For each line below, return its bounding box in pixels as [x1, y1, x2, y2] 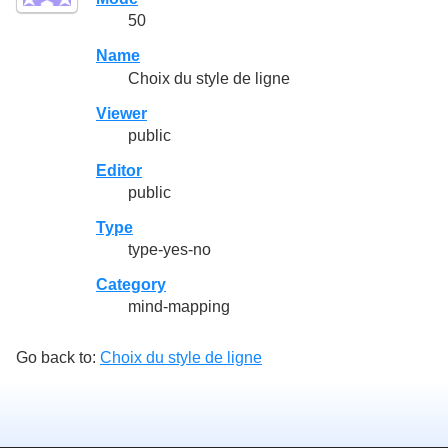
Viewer [96, 104, 147, 122]
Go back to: [16, 349, 100, 367]
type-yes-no [128, 241, 211, 259]
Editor [96, 161, 142, 179]
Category [96, 276, 166, 294]
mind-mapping [128, 298, 230, 316]
